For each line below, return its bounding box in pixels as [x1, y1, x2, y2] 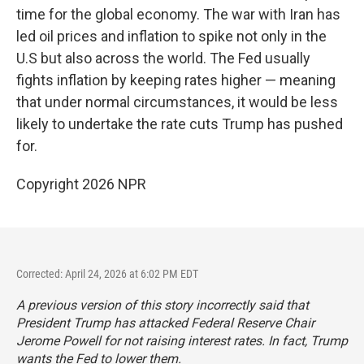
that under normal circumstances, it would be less [16, 93, 338, 110]
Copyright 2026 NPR [16, 175, 146, 193]
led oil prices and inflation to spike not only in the [16, 28, 327, 45]
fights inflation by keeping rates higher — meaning [16, 71, 336, 89]
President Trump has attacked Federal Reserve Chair [16, 315, 314, 331]
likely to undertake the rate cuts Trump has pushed [16, 115, 343, 132]
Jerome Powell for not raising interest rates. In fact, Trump [16, 333, 348, 349]
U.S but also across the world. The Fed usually [16, 50, 310, 67]
